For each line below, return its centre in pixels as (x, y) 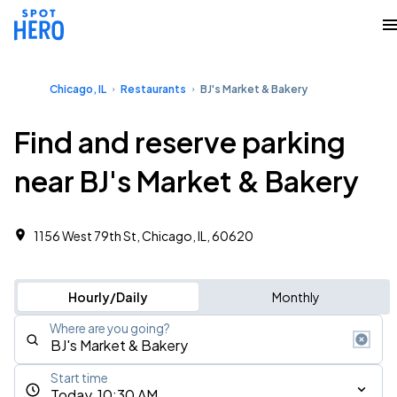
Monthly (296, 297)
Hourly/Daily (108, 297)
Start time (79, 378)
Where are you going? (110, 328)
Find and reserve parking (180, 142)
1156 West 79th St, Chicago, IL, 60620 (144, 236)
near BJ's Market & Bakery (187, 181)
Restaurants (153, 89)
